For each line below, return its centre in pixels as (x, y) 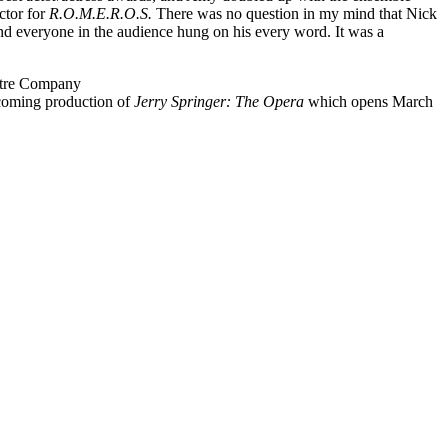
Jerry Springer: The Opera (221, 101)
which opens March (370, 101)
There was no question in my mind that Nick (296, 13)
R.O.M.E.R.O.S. (102, 13)
